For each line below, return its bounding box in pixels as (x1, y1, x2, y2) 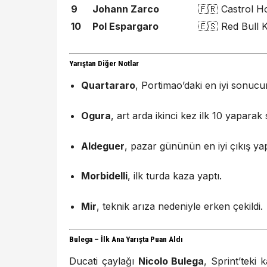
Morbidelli (81, 170, 128, 182)
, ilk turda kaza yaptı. (128, 170, 222, 182)
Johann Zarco (92, 3, 159, 15)
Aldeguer (81, 139, 125, 152)
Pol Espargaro (92, 20, 159, 33)
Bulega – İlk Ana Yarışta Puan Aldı (69, 235, 183, 244)
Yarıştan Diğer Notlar (69, 59, 139, 69)
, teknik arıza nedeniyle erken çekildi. (97, 200, 263, 212)
